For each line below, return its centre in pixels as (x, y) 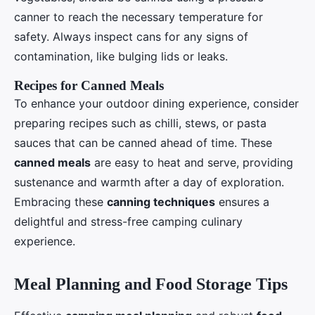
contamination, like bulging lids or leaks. (121, 56)
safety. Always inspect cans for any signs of (131, 36)
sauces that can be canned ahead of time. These (143, 142)
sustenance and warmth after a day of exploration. (149, 182)
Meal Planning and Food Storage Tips (151, 284)
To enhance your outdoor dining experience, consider (156, 103)
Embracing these (60, 201)
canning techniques (161, 201)
